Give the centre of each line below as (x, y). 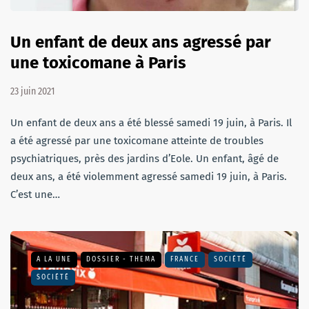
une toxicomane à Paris (98, 62)
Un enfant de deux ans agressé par (141, 42)
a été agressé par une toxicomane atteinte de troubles (137, 140)
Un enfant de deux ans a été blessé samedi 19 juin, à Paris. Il (151, 122)
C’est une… (35, 194)
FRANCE (185, 259)
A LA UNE (54, 259)
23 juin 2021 (32, 91)
